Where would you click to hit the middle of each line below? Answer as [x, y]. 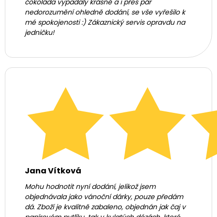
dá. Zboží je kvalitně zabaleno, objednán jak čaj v [105, 207]
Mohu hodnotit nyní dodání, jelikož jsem [90, 187]
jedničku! [39, 32]
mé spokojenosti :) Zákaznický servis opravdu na [105, 22]
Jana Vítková [53, 171]
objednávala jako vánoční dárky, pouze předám [104, 197]
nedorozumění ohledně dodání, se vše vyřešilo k [105, 12]
